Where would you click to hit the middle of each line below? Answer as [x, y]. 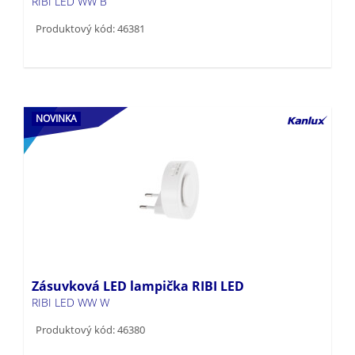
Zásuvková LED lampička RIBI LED [138, 260]
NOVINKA [56, 93]
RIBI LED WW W [71, 277]
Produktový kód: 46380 [90, 304]
